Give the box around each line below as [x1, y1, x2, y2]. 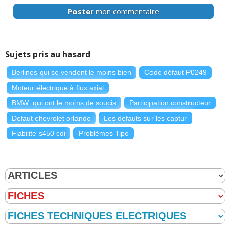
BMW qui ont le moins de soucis [12, 98, 116, 107]
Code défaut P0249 [144, 68, 207, 77]
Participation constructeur [129, 98, 211, 107]
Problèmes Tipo [79, 129, 129, 137]
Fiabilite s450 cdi [12, 129, 65, 137]
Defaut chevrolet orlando [12, 113, 91, 122]
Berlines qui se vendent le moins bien [12, 68, 131, 77]
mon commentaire [94, 6, 159, 16]
